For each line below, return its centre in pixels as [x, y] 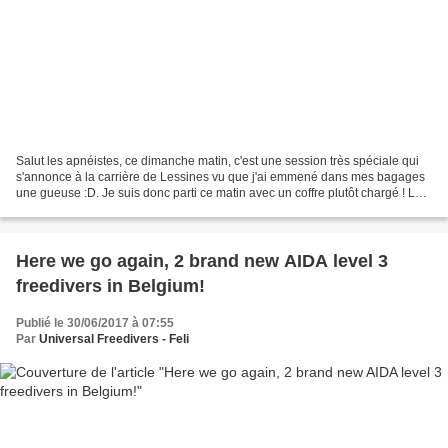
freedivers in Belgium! [110, 286]
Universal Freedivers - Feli [114, 339]
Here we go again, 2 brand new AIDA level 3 [202, 261]
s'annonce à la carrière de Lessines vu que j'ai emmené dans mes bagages [220, 177]
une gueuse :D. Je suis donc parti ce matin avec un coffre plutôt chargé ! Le [219, 193]
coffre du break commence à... [97, 209]
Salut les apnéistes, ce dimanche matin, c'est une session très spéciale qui [217, 161]
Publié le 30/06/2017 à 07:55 [95, 323]
